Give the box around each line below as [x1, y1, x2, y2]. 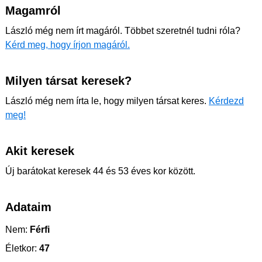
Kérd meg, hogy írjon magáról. [5, 40, 130, 50]
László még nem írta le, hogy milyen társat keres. [5, 96, 209, 106]
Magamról [5, 4, 61, 17]
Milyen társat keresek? [5, 74, 132, 87]
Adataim [5, 201, 51, 213]
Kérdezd [209, 96, 244, 106]
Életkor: [5, 243, 37, 253]
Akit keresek [5, 144, 74, 157]
